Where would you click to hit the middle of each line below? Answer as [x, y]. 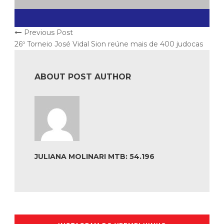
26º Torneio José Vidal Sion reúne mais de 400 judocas [109, 44]
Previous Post [48, 33]
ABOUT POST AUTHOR [83, 77]
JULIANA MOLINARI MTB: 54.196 [94, 157]
